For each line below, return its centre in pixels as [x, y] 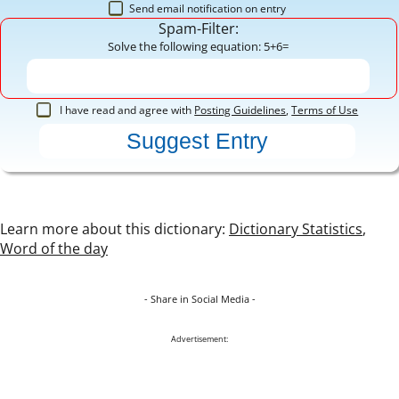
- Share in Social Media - [199, 298]
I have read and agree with [126, 110]
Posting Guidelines [240, 110]
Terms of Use [325, 110]
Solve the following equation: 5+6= [199, 46]
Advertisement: [199, 338]
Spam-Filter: [198, 28]
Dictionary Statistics [296, 228]
